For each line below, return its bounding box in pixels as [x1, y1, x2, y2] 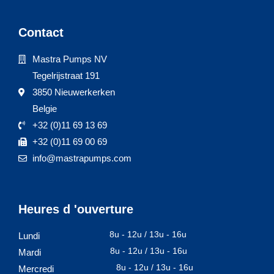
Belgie [32, 103, 57, 114]
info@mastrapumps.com [32, 153, 131, 164]
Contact [18, 26, 64, 40]
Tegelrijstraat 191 [32, 70, 100, 81]
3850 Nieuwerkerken [32, 87, 115, 98]
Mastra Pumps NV [32, 54, 107, 65]
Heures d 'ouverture [18, 202, 133, 217]
